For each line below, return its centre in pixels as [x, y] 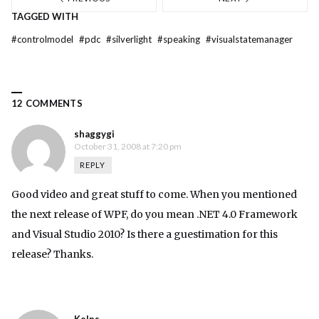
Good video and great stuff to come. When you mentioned [154, 195]
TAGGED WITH [45, 17]
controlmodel [46, 40]
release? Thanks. [52, 255]
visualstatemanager [252, 40]
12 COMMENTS [47, 104]
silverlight [133, 40]
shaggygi [94, 134]
